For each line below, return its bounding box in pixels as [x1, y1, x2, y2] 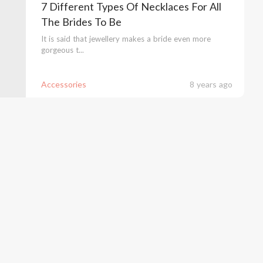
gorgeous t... [41, 45, 84, 55]
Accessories [41, 79, 86, 89]
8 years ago [189, 79, 232, 89]
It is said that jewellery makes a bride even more [41, 34, 211, 43]
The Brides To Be [41, 15, 122, 28]
